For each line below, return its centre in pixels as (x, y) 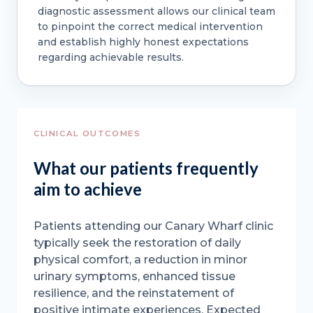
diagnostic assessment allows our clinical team (156, 11)
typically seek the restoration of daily (137, 243)
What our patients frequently (146, 168)
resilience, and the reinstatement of (134, 293)
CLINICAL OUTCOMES (87, 133)
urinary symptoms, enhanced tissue (134, 277)
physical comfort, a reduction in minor (140, 260)
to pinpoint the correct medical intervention (150, 26)
